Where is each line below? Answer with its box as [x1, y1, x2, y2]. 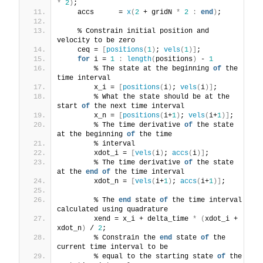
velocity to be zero [57, 36, 135, 45]
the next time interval [90, 102, 184, 111]
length [127, 55, 151, 64]
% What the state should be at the [61, 93, 230, 102]
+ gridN [139, 8, 176, 17]
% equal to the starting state [61, 252, 217, 261]
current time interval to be [57, 243, 168, 252]
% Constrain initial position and [61, 27, 209, 36]
